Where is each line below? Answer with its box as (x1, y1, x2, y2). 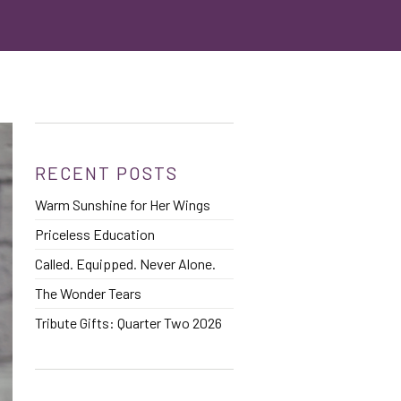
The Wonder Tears (34, 285, 141, 302)
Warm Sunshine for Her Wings (34, 196, 210, 213)
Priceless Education (34, 226, 155, 243)
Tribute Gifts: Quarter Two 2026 (34, 314, 222, 331)
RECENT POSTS (34, 162, 178, 183)
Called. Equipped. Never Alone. (34, 255, 216, 272)
